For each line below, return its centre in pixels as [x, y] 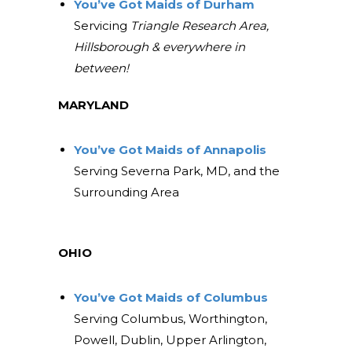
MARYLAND [93, 105]
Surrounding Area [126, 192]
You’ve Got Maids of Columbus [170, 298]
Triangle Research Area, [199, 26]
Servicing [102, 26]
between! [101, 68]
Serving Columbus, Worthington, [170, 319]
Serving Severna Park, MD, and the [176, 171]
